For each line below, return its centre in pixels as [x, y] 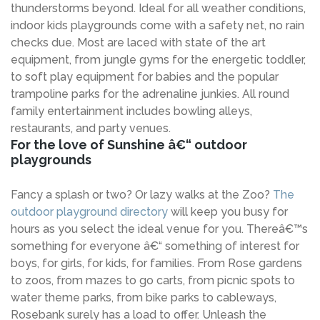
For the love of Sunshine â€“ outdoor [129, 144]
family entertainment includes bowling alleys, [131, 111]
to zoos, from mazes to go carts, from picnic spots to [153, 280]
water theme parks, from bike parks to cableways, [144, 297]
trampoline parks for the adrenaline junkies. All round [150, 94]
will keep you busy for [229, 211]
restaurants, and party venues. [91, 128]
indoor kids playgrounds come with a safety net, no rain [157, 25]
